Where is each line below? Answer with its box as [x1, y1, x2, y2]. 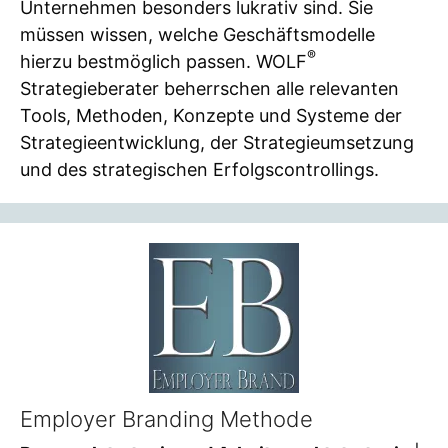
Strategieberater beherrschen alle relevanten [20, 77, 399, 99]
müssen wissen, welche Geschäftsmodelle [20, 23, 375, 45]
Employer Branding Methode [20, 406, 313, 433]
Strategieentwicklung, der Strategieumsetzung [20, 131, 414, 153]
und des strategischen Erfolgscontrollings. [20, 158, 379, 180]
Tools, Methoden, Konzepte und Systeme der [20, 104, 402, 126]
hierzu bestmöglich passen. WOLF [20, 50, 307, 72]
